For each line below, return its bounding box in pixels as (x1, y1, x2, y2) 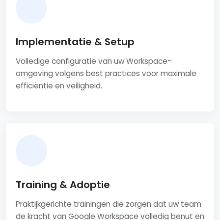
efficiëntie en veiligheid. (16, 81, 102, 91)
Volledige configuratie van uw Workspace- (16, 56, 171, 67)
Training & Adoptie (16, 178, 110, 192)
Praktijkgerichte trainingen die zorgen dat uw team (16, 199, 201, 210)
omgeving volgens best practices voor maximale (16, 68, 196, 79)
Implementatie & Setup (16, 35, 135, 49)
